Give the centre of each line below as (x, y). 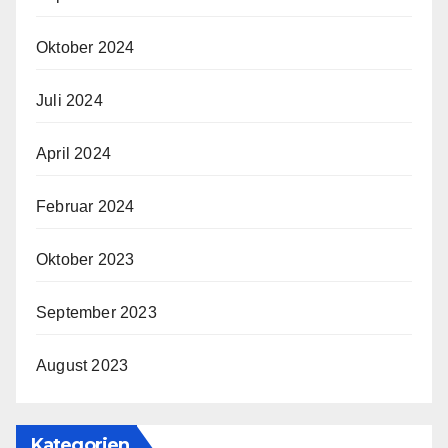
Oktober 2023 (85, 259)
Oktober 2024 (85, 47)
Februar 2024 (85, 206)
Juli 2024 (69, 100)
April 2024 (73, 153)
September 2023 (96, 312)
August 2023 (82, 365)
